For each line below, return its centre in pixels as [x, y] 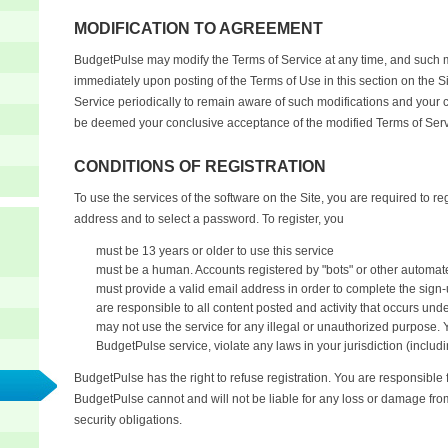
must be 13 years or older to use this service [215, 251]
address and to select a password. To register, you [209, 219]
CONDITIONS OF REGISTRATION [200, 166]
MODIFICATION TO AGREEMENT [198, 28]
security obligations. [128, 420]
